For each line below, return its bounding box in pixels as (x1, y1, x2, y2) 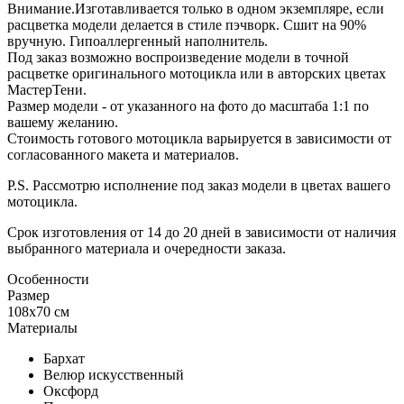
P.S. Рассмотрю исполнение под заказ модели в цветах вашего (7, 177, 390, 193)
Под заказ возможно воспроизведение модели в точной (7, 49, 349, 65)
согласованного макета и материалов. (7, 146, 239, 162)
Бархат (43, 350, 85, 366)
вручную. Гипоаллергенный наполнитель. (7, 32, 271, 49)
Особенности (7, 271, 89, 287)
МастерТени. (7, 81, 90, 97)
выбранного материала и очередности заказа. (7, 240, 289, 256)
